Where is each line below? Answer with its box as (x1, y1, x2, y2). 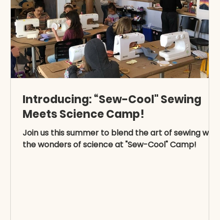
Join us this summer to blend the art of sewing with (23, 127, 219, 138)
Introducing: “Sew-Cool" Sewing (23, 92, 201, 107)
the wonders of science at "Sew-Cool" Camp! (23, 139, 196, 150)
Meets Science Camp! (23, 107, 144, 122)
